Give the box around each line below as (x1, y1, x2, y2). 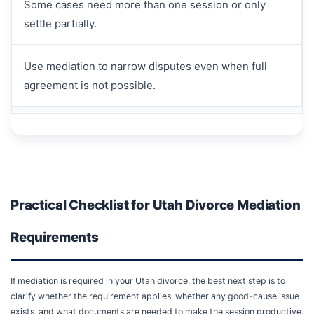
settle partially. (23, 16, 97, 30)
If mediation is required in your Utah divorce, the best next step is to (11, 275, 285, 286)
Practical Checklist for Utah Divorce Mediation (11, 196, 301, 213)
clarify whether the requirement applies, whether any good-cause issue (11, 290, 299, 301)
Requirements (11, 228, 99, 245)
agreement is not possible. (23, 78, 156, 92)
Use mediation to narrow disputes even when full (23, 59, 267, 73)
